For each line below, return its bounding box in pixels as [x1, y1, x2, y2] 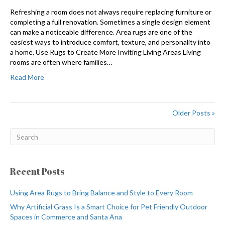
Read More [10, 73, 44, 82]
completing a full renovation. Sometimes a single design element [10, 18, 210, 27]
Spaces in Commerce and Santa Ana [10, 212, 122, 221]
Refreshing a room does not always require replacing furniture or [10, 8, 211, 17]
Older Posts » [172, 108, 215, 118]
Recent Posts [10, 165, 65, 178]
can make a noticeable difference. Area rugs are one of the [10, 28, 192, 37]
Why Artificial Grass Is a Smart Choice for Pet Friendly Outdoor [10, 202, 207, 211]
